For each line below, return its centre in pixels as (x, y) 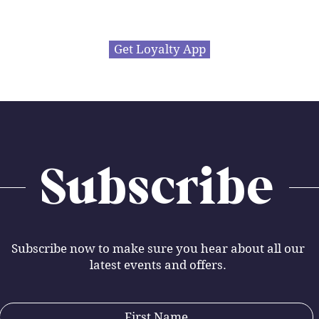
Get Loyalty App (159, 49)
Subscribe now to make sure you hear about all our (158, 249)
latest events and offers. (158, 265)
